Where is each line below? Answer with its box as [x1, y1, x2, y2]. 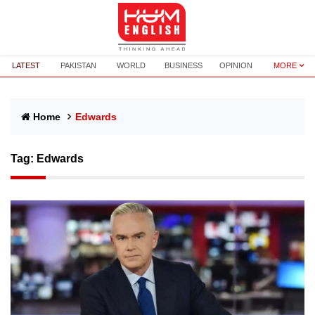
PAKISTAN [60, 61, 97, 70]
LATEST [12, 61, 41, 70]
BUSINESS [165, 61, 203, 70]
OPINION [219, 61, 253, 70]
